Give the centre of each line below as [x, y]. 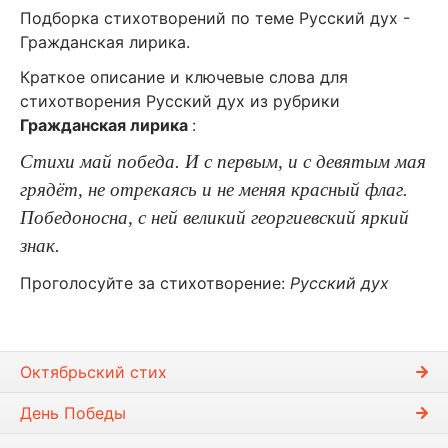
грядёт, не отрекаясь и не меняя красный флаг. [214, 190]
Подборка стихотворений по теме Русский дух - [215, 17]
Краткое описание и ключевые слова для [184, 77]
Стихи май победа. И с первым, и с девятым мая [223, 162]
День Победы [73, 412]
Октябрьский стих [93, 371]
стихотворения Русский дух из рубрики [180, 101]
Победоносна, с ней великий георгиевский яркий [214, 218]
